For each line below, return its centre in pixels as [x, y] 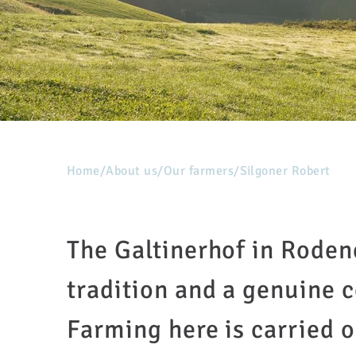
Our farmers [199, 171]
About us [132, 171]
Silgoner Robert [285, 171]
